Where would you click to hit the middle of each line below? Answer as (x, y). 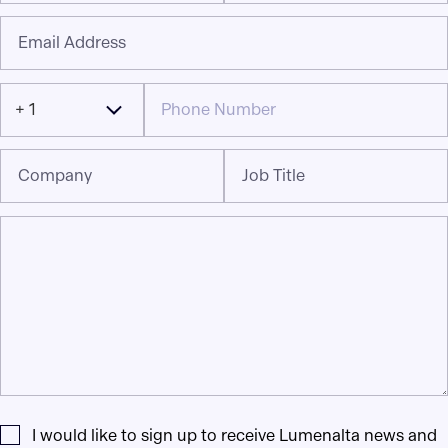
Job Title (274, 176)
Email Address (72, 43)
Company (55, 176)
